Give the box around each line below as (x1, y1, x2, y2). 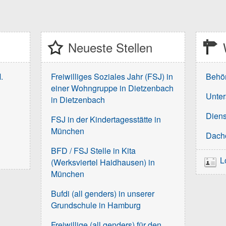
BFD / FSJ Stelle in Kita (51, 145, 136, 157)
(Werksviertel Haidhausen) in (51, 156, 155, 168)
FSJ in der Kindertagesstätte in (51, 114, 161, 126)
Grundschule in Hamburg (51, 199, 141, 211)
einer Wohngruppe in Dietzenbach (51, 82, 174, 94)
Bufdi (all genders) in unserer (51, 188, 155, 200)
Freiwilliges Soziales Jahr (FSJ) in (51, 71, 174, 83)
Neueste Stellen (68, 38, 152, 56)
